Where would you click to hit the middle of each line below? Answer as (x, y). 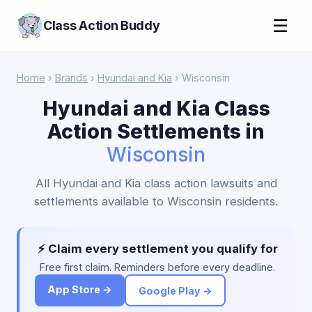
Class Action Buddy (102, 25)
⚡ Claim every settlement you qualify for (157, 249)
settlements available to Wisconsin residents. (156, 201)
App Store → (80, 289)
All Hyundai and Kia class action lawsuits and (156, 183)
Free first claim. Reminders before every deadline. (157, 267)
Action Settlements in (156, 131)
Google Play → (175, 290)
